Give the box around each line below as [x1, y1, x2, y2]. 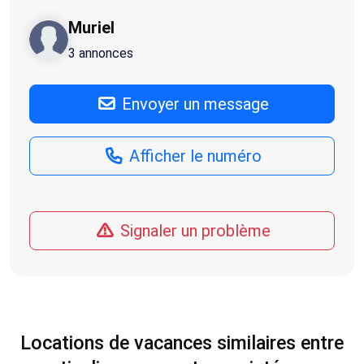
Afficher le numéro [125, 145, 262, 166]
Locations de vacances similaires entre [20, 331, 344, 354]
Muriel [68, 17, 115, 37]
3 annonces [68, 45, 133, 61]
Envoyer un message [118, 93, 269, 114]
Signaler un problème [116, 220, 271, 240]
